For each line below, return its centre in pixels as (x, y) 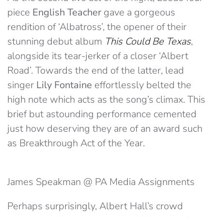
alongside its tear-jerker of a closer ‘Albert (98, 56)
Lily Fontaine (64, 85)
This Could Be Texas (148, 41)
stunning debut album (56, 41)
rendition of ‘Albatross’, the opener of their (97, 27)
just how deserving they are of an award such (105, 129)
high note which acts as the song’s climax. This (106, 100)
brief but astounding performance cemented (102, 114)
